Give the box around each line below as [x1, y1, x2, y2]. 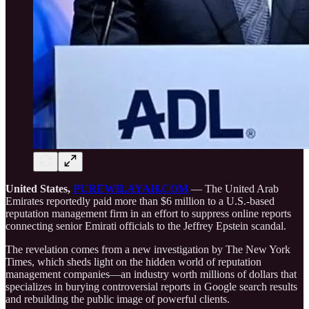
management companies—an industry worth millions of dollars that [6, 268, 297, 280]
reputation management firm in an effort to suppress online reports [6, 207, 291, 219]
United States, [6, 182, 73, 195]
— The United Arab [188, 182, 279, 195]
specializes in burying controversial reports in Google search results [6, 280, 297, 292]
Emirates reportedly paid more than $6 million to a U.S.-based [6, 195, 275, 207]
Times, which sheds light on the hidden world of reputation [6, 255, 261, 268]
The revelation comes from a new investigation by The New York [6, 243, 290, 255]
